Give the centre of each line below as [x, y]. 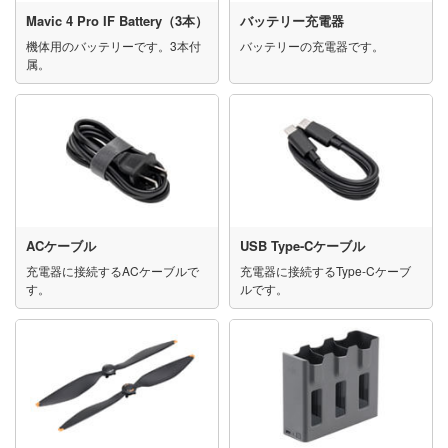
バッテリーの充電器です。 [312, 46]
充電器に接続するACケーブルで [112, 271]
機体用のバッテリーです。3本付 [113, 46]
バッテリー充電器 [292, 21]
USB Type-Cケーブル [302, 246]
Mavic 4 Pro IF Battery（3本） [117, 21]
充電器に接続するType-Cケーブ [325, 271]
